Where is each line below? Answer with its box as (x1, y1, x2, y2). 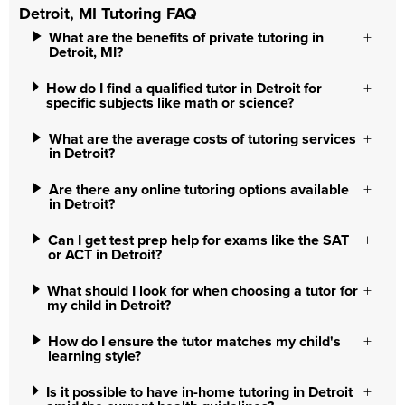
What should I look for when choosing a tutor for (47, 284, 359, 298)
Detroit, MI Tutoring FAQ (19, 6, 197, 23)
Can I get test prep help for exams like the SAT (47, 233, 349, 248)
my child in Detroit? (47, 298, 172, 313)
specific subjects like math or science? (45, 96, 294, 110)
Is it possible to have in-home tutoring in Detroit (45, 385, 353, 400)
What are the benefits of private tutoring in (49, 31, 325, 45)
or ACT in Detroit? (47, 248, 162, 262)
